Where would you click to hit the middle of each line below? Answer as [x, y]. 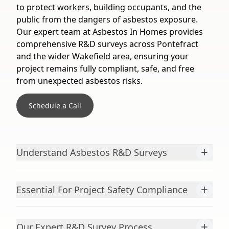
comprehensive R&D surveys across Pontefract [107, 44]
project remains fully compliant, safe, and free [105, 68]
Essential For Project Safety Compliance [102, 190]
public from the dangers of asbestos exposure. [107, 19]
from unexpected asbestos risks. [79, 81]
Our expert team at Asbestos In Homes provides [110, 32]
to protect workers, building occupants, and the [109, 7]
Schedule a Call [55, 106]
